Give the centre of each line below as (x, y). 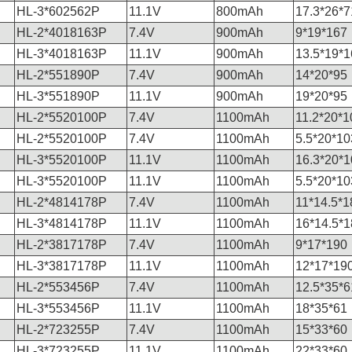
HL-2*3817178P (61, 245)
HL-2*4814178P (61, 202)
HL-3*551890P (58, 96)
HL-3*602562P (58, 11)
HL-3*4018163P (61, 54)
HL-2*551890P (58, 75)
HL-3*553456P (58, 308)
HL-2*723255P (58, 330)
